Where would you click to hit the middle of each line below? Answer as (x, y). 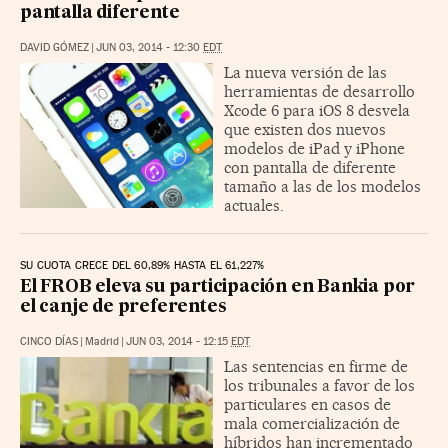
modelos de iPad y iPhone (314, 149)
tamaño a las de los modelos (322, 187)
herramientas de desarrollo (319, 92)
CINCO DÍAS (49, 342)
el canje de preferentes (123, 308)
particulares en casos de (307, 405)
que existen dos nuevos (305, 130)
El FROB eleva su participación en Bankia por (218, 288)
